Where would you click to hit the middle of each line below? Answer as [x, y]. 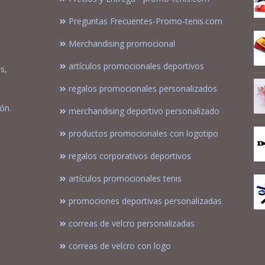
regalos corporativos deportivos [130, 156]
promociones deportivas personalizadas [145, 201]
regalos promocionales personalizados [143, 88]
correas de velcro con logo [120, 246]
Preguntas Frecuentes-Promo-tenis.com [146, 21]
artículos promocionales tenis [125, 178]
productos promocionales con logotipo [143, 133]
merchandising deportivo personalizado [144, 111]
